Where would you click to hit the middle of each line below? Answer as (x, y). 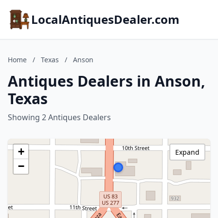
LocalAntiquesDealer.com (105, 19)
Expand (187, 152)
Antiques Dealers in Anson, (107, 81)
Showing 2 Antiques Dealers (59, 117)
